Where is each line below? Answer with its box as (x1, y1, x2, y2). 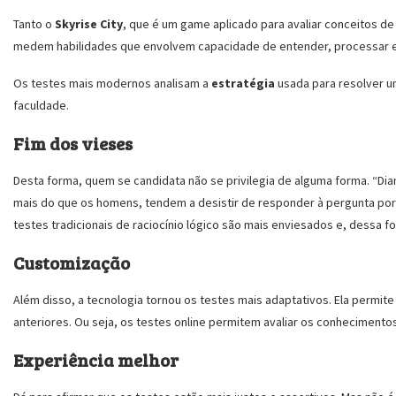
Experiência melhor (13, 347, 179, 372)
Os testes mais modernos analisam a (13, 75, 211, 91)
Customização (13, 250, 130, 275)
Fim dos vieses (13, 131, 133, 156)
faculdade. (13, 97, 69, 113)
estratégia (211, 75, 278, 91)
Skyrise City (55, 16, 123, 32)
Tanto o (13, 16, 55, 32)
